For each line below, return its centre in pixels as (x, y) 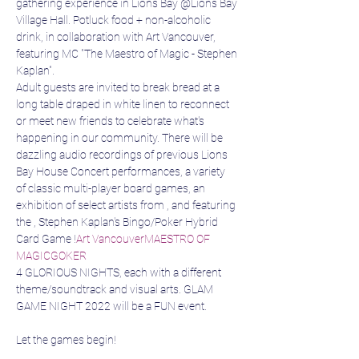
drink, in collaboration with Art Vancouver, (117, 37)
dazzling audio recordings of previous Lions (123, 155)
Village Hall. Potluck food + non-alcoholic (115, 20)
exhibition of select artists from (91, 205)
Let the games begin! (66, 340)
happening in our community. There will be (121, 138)
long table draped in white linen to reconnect (124, 104)
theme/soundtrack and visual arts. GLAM (116, 289)
